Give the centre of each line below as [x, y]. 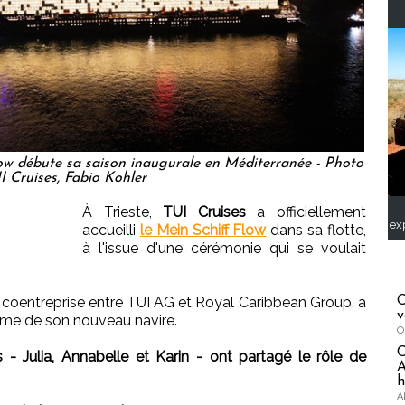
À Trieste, [123, 212]
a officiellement [306, 212]
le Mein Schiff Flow [203, 230]
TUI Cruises [204, 212]
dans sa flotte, [316, 230]
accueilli [111, 230]
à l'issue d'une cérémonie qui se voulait [224, 248]
